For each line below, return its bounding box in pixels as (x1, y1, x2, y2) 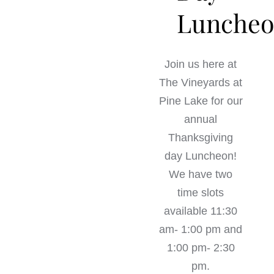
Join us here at (165, 57, 237, 70)
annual (184, 113, 218, 125)
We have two (169, 168, 233, 180)
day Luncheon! (165, 149, 237, 162)
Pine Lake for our (158, 94, 243, 107)
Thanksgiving (168, 131, 234, 144)
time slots (177, 186, 224, 199)
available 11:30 (164, 204, 238, 217)
